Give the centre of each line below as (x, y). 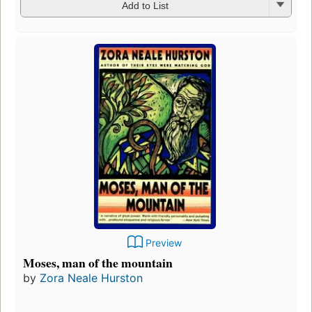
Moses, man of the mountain (98, 262)
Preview (164, 242)
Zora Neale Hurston (91, 278)
